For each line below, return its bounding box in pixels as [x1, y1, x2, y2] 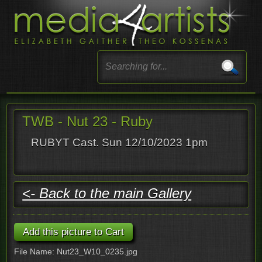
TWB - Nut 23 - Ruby [22, 113, 153, 129]
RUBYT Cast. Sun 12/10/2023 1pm [31, 136, 208, 149]
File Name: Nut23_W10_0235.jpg [14, 246, 138, 256]
